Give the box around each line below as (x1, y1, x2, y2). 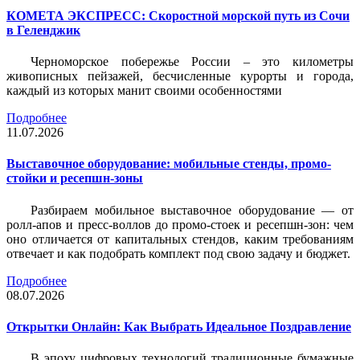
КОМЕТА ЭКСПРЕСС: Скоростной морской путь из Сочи (6, 8, 350, 22)
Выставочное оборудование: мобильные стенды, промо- (6, 157, 331, 171)
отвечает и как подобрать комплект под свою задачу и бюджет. (6, 246, 350, 260)
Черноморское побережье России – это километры (31, 55, 354, 69)
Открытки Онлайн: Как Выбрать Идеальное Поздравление (6, 319, 351, 333)
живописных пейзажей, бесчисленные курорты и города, (6, 69, 354, 84)
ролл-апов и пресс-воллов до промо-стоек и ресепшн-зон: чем (6, 217, 354, 231)
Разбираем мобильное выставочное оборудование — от (31, 202, 354, 217)
